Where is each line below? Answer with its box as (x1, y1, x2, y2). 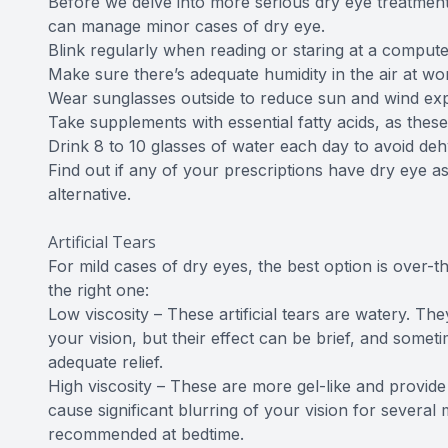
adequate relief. (48, 352, 163, 372)
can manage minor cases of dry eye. (48, 16, 325, 36)
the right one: (48, 280, 149, 300)
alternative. (48, 184, 131, 204)
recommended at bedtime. (48, 424, 244, 444)
